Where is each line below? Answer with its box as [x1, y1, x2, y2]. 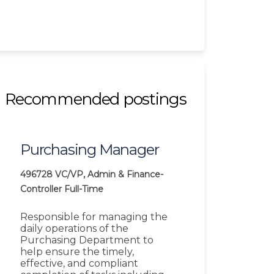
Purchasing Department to [20, 234, 154, 246]
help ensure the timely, [20, 246, 134, 258]
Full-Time [64, 183, 103, 195]
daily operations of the [20, 223, 128, 235]
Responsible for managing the [20, 211, 168, 223]
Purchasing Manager [20, 141, 159, 159]
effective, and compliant [20, 257, 138, 270]
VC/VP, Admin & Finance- [55, 169, 163, 180]
